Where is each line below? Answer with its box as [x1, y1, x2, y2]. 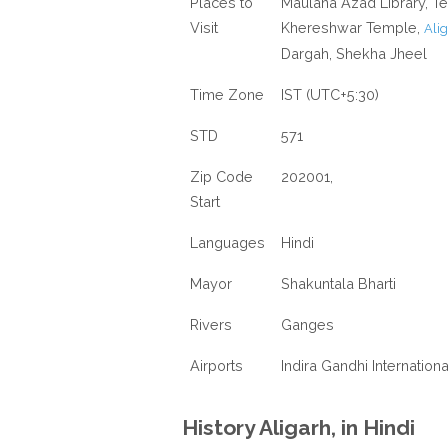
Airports [190, 357, 243, 374]
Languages [190, 234, 265, 251]
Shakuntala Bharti [281, 275, 396, 292]
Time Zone [190, 86, 264, 103]
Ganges [281, 316, 334, 333]
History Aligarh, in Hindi [182, 415, 415, 440]
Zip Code [190, 168, 253, 185]
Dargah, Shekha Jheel [281, 45, 427, 62]
